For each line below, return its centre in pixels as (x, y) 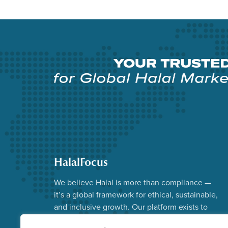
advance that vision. (89, 219)
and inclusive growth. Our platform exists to (131, 207)
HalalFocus (81, 162)
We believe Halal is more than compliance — (133, 182)
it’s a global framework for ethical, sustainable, (136, 195)
